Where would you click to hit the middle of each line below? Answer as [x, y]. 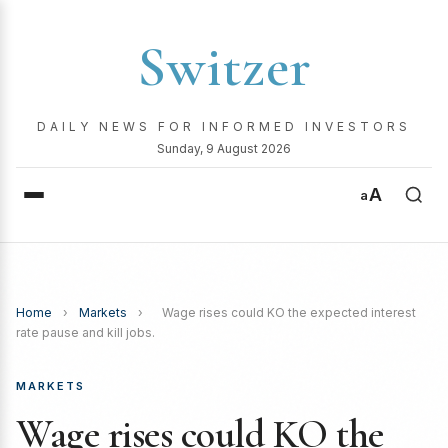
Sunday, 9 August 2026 [224, 148]
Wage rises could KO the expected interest [289, 312]
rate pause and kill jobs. [85, 332]
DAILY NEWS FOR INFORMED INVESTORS [224, 126]
